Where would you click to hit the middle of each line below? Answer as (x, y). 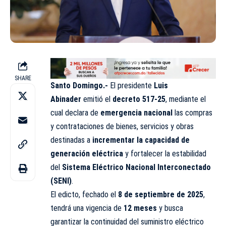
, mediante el (186, 99)
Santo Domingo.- (80, 86)
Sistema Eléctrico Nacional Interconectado (136, 167)
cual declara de (75, 113)
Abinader (66, 99)
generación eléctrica (87, 154)
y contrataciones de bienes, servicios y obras (122, 126)
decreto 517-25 (139, 99)
